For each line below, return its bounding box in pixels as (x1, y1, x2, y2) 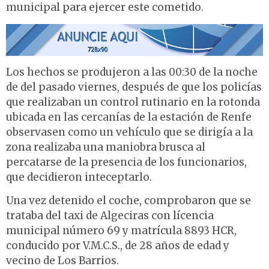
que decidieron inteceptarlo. (6, 170, 152, 184)
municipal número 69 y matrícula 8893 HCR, (6, 224, 237, 238)
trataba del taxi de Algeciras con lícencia (6, 209, 214, 223)
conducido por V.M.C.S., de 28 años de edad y (6, 239, 229, 253)
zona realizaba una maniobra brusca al (6, 140, 205, 154)
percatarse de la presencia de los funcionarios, (6, 155, 247, 169)
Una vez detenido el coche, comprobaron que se (6, 194, 251, 208)
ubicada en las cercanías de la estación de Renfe (6, 110, 252, 124)
